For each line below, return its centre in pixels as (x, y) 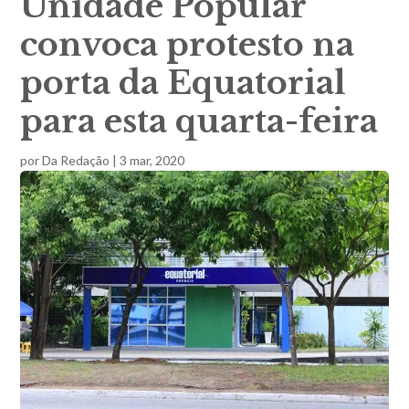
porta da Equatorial (184, 82)
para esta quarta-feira (199, 121)
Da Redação (76, 160)
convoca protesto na (188, 44)
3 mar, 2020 (152, 160)
